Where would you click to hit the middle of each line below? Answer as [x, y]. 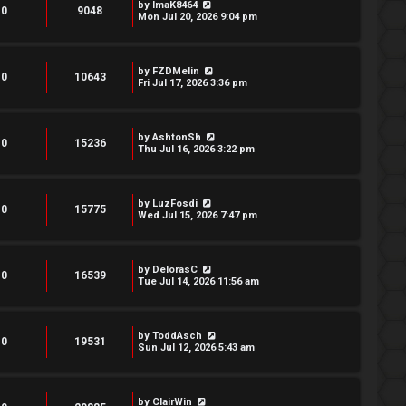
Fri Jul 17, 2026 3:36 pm [193, 83]
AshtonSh [177, 137]
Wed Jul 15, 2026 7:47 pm [198, 215]
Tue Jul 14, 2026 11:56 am [198, 281]
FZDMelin [176, 71]
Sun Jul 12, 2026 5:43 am [196, 348]
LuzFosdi [175, 203]
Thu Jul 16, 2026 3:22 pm [196, 149]
